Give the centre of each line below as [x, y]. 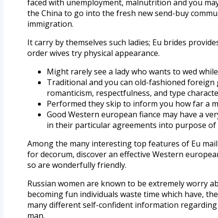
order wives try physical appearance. [93, 53]
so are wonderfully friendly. [77, 165]
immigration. [50, 24]
